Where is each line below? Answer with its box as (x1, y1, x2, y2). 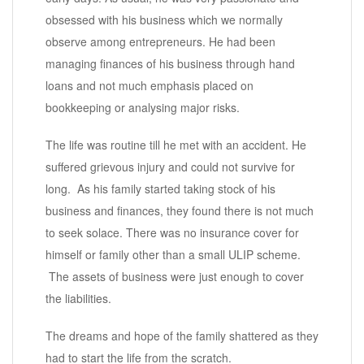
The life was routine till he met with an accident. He (45, 136, 306, 154)
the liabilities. (45, 290, 111, 307)
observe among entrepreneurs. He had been (45, 33, 275, 50)
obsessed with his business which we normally (45, 11, 283, 28)
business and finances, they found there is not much (45, 202, 314, 219)
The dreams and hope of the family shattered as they (45, 327, 318, 344)
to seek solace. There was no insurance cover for (45, 224, 299, 241)
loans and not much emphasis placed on (45, 77, 253, 94)
